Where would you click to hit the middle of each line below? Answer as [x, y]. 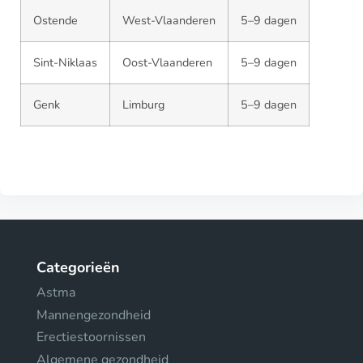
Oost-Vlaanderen [167, 62]
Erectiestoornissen [91, 337]
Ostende [56, 20]
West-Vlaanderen [169, 20]
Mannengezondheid [94, 315]
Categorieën [78, 267]
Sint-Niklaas [65, 62]
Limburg [143, 105]
